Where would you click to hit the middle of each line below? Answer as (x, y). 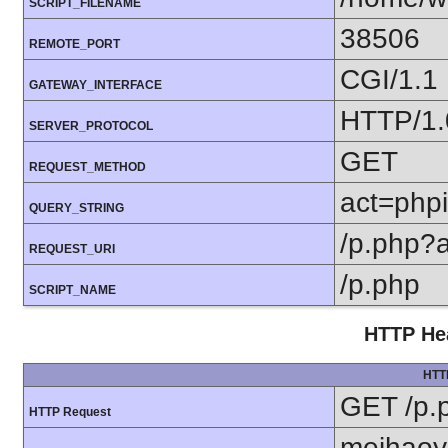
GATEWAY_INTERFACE (95, 85)
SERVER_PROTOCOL (91, 126)
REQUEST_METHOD (87, 167)
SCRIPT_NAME (72, 290)
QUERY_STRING (76, 208)
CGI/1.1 (389, 80)
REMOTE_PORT (74, 44)
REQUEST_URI (72, 249)
